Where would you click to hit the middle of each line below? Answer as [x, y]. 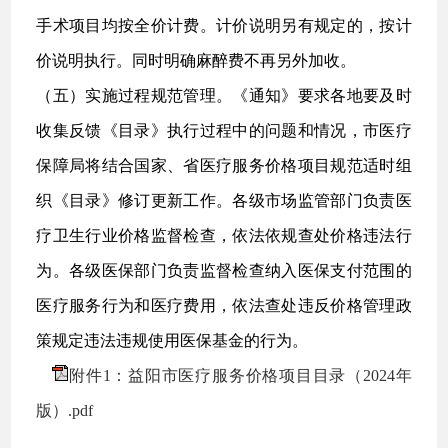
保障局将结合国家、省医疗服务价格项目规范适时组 [224, 165]
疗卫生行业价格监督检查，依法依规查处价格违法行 [224, 235]
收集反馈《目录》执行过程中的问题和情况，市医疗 [224, 130]
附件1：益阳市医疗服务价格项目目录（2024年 [240, 375]
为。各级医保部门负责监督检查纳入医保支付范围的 [224, 270]
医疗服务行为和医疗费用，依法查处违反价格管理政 [224, 305]
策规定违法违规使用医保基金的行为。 [172, 340]
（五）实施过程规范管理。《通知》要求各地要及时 [224, 95]
